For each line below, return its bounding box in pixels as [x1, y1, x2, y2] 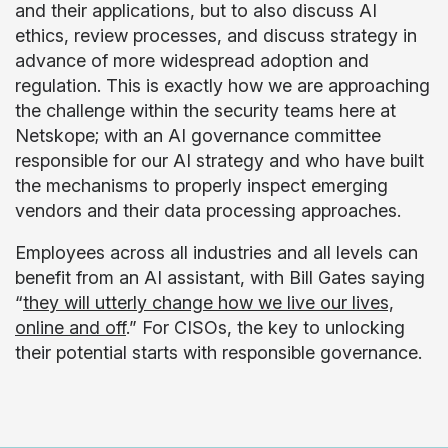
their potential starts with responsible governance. [15, 342, 422, 363]
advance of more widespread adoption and [15, 50, 369, 71]
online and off [15, 317, 126, 338]
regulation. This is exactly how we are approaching [15, 75, 430, 96]
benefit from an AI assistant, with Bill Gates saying [15, 267, 425, 288]
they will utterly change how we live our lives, [23, 292, 394, 313]
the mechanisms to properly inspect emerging [15, 175, 388, 196]
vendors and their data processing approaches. [15, 200, 406, 221]
